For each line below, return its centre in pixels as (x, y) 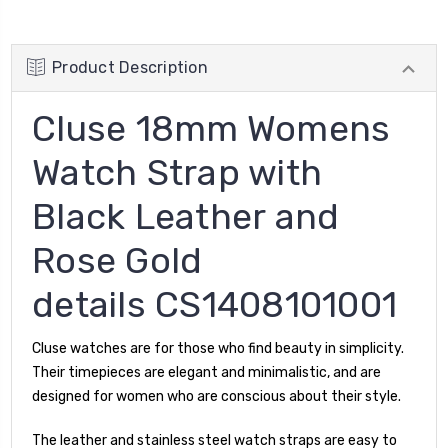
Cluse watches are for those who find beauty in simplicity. (218, 348)
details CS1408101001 (214, 304)
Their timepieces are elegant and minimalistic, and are (206, 372)
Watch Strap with (177, 172)
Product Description (130, 67)
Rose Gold (117, 260)
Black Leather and (186, 216)
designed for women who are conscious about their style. (218, 396)
